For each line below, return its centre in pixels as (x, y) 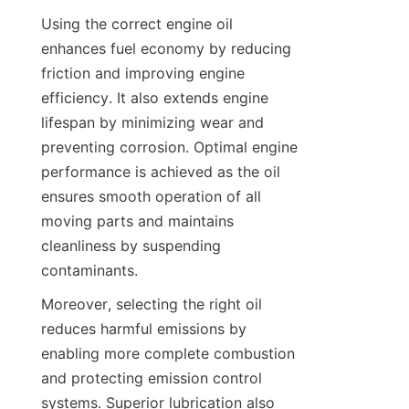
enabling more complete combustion (168, 353)
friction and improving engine (143, 73)
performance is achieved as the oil (161, 171)
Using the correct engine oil (137, 23)
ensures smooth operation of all (151, 196)
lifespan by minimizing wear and (152, 122)
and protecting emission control (152, 378)
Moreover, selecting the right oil (152, 304)
